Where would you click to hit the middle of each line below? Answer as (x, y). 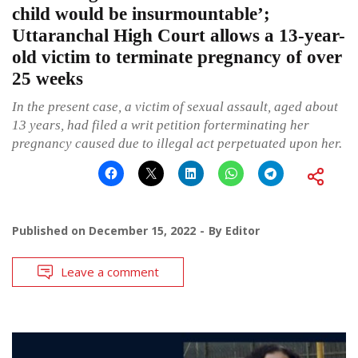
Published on (50, 230)
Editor (243, 230)
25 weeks (48, 78)
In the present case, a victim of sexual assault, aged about (175, 106)
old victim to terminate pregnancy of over (177, 57)
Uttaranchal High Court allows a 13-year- (179, 35)
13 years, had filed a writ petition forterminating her (161, 125)
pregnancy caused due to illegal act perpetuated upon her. (177, 143)
